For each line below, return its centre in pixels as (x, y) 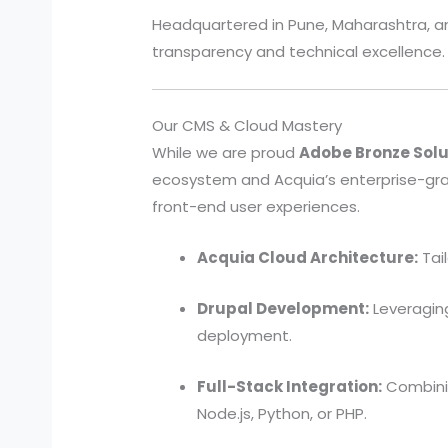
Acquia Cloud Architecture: (308, 258)
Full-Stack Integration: (290, 387)
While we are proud (226, 153)
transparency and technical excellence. (299, 51)
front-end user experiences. (256, 207)
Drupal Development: (283, 309)
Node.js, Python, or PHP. (282, 414)
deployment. (245, 336)
